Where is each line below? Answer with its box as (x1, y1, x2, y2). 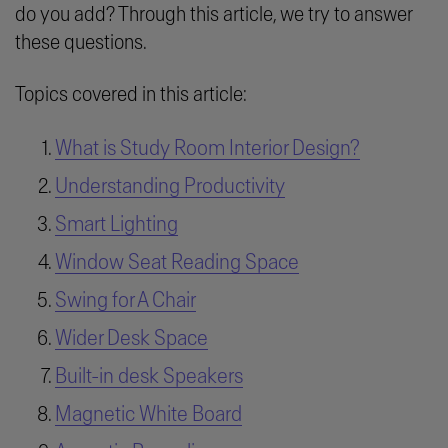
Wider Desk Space (55, 327, 208, 349)
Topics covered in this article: (15, 84, 247, 105)
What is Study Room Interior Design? (55, 137, 360, 159)
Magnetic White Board (55, 403, 242, 425)
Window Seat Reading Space (55, 251, 299, 273)
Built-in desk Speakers (55, 365, 243, 387)
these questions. (15, 32, 147, 53)
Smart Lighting (55, 213, 178, 235)
